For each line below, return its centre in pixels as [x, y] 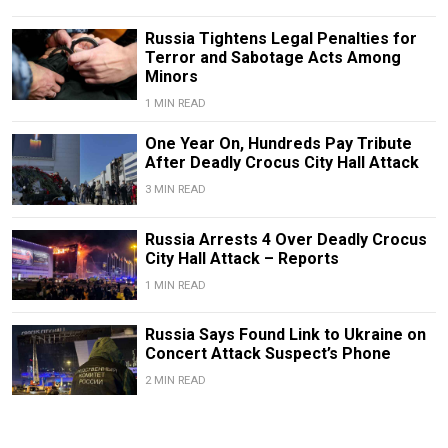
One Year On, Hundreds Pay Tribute [278, 144]
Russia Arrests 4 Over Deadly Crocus [285, 239]
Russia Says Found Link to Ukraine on [285, 334]
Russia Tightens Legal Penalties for [280, 39]
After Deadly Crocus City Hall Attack [281, 163]
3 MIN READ [175, 190]
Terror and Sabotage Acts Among [272, 58]
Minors [171, 77]
